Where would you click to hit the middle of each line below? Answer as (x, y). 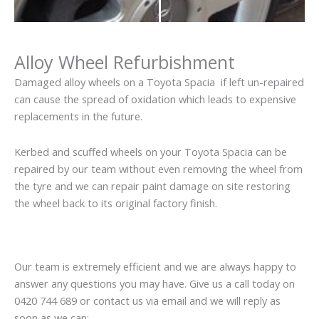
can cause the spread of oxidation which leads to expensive (155, 99)
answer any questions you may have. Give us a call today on (155, 284)
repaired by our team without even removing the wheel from (158, 168)
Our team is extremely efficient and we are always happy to (155, 267)
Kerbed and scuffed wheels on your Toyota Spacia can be (151, 151)
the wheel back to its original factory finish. (116, 203)
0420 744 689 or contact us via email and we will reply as (147, 301)
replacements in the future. (78, 116)
